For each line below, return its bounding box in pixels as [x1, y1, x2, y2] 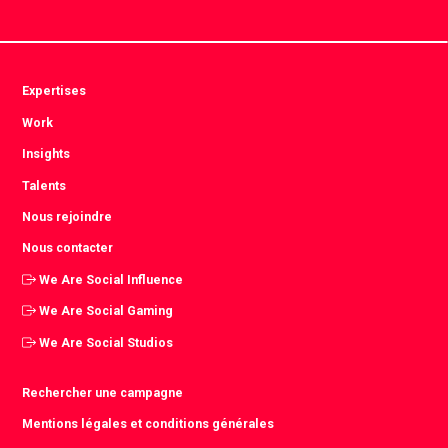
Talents [22, 177, 67, 193]
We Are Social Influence [39, 271, 184, 287]
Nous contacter [22, 240, 114, 256]
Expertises [22, 83, 87, 99]
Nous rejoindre [22, 208, 113, 224]
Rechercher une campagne [22, 384, 184, 400]
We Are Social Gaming [39, 303, 174, 319]
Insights [22, 146, 71, 162]
